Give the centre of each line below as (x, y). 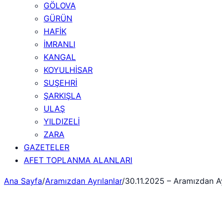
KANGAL (60, 57)
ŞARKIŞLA (62, 96)
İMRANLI (59, 44)
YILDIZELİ (62, 121)
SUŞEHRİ (60, 83)
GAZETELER (47, 147)
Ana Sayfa (23, 181)
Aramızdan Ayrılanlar (83, 181)
